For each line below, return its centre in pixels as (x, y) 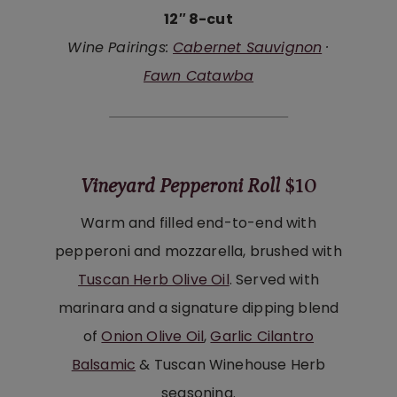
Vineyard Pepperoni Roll (180, 187)
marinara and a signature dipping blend (198, 307)
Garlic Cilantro (262, 336)
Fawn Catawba (198, 75)
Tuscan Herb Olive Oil (154, 279)
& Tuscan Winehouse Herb (231, 364)
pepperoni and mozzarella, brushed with (198, 251)
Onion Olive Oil (153, 336)
